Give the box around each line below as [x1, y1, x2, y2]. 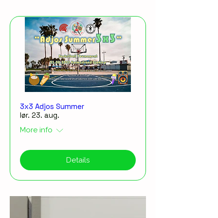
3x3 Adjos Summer [20, 102, 84, 111]
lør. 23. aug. [20, 110, 59, 120]
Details [66, 155, 90, 164]
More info [20, 126, 53, 135]
